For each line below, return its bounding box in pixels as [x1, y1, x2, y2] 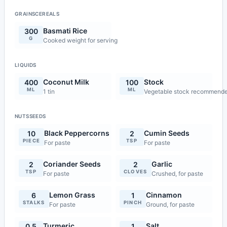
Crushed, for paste [151, 170, 203, 177]
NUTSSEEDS [15, 113, 46, 119]
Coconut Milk [43, 78, 89, 86]
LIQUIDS [15, 62, 36, 68]
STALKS [23, 200, 45, 205]
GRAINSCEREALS [15, 11, 60, 17]
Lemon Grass [49, 191, 95, 199]
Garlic [151, 160, 172, 168]
